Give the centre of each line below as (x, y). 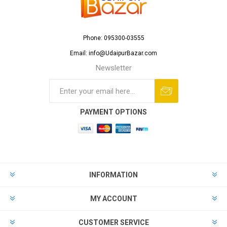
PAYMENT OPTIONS (113, 112)
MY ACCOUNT (113, 199)
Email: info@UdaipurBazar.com (113, 53)
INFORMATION (113, 175)
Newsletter (113, 68)
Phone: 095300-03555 (113, 38)
